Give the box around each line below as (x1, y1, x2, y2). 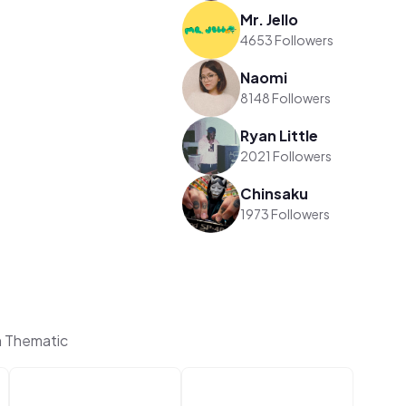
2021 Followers (240, 148, 333, 165)
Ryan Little (240, 126, 319, 146)
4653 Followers (240, 32, 334, 49)
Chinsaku (240, 184, 309, 204)
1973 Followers (240, 206, 331, 223)
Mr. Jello (240, 10, 299, 30)
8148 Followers (240, 90, 332, 107)
